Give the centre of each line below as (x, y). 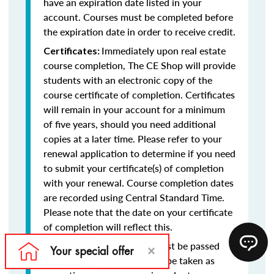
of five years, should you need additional (130, 124)
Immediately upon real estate (164, 50)
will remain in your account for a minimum (134, 109)
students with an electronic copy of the (128, 80)
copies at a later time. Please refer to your (133, 139)
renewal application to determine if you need (139, 153)
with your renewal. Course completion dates (139, 183)
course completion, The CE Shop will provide (139, 65)
